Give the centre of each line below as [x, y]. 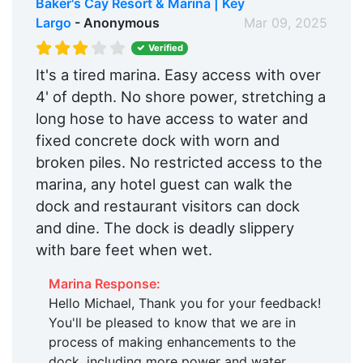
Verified [165, 48]
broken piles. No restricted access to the [179, 162]
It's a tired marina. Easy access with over [178, 74]
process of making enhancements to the [172, 342]
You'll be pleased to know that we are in [172, 322]
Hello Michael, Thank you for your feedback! [184, 303]
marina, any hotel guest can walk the [164, 184]
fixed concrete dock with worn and [157, 140]
